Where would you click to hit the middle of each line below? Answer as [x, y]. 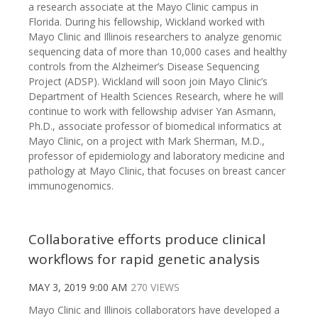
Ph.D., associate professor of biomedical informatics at [155, 126]
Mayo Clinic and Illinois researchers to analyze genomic [155, 37]
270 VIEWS [155, 287]
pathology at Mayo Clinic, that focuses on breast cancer [157, 171]
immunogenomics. [71, 186]
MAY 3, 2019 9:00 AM [78, 287]
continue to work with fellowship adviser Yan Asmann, [152, 111]
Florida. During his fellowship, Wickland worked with [147, 22]
